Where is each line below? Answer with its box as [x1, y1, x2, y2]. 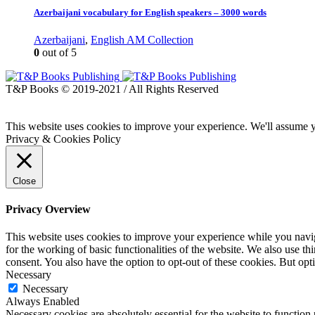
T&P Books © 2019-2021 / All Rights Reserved [6, 82, 219, 95]
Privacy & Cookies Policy [6, 132, 121, 145]
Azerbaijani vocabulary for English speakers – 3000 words [34, 6, 266, 18]
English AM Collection [91, 33, 193, 46]
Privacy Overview [6, 203, 91, 216]
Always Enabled [6, 295, 79, 308]
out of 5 [39, 46, 77, 58]
